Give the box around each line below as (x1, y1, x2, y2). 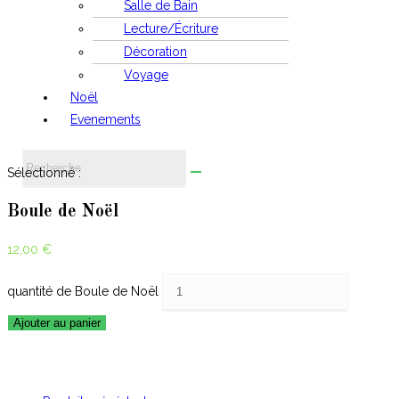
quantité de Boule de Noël (7, 284, 159, 299)
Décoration (124, 45, 187, 60)
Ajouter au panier (13, 316, 101, 330)
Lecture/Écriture (124, 21, 218, 37)
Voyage (124, 68, 168, 83)
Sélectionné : (7, 166, 81, 181)
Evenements (70, 112, 141, 127)
